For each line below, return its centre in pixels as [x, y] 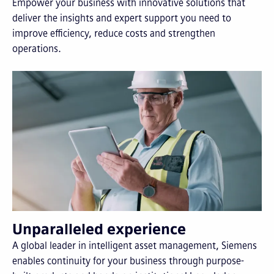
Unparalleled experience [99, 229]
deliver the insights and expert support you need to [122, 18]
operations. [37, 48]
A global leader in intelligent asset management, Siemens [135, 245]
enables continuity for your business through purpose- [128, 261]
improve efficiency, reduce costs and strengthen [114, 33]
